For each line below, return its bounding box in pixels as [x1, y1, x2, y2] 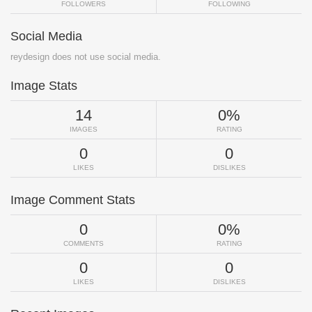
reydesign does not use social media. [10, 52, 161, 63]
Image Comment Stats [10, 193, 135, 208]
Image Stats [10, 79, 77, 93]
